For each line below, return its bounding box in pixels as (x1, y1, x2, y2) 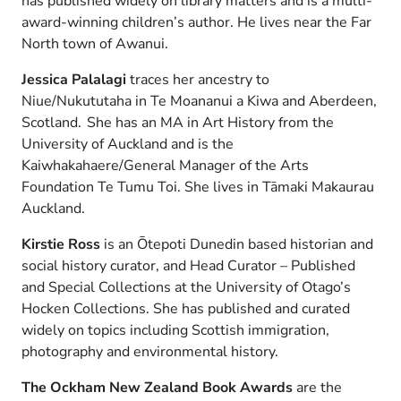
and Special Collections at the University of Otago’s (21, 277, 351, 297)
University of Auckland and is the (21, 133, 234, 154)
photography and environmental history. (21, 341, 278, 362)
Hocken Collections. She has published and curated (21, 298, 350, 319)
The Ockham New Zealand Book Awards (21, 377, 296, 397)
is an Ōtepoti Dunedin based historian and (100, 234, 373, 254)
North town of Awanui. (21, 33, 168, 54)
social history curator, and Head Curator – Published (21, 255, 355, 276)
